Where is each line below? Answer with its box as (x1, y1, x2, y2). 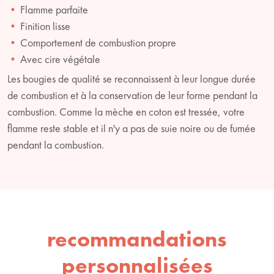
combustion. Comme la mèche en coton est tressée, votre (7, 104, 245, 119)
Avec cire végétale (20, 51, 100, 66)
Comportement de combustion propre (20, 35, 176, 50)
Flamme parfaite (20, 2, 88, 17)
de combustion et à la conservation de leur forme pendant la (7, 87, 257, 102)
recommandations (47, 224, 227, 253)
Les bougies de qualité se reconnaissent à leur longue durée (7, 71, 256, 86)
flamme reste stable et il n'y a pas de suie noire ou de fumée (7, 120, 256, 135)
